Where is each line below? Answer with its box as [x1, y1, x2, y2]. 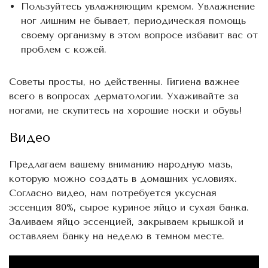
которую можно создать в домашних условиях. [9, 172, 237, 184]
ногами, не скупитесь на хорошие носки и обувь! [9, 104, 242, 116]
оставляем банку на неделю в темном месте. [9, 230, 224, 242]
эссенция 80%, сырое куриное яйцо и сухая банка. [9, 201, 249, 213]
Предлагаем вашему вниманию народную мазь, [9, 158, 233, 170]
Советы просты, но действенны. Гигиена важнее [9, 75, 239, 87]
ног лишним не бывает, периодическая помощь [21, 14, 246, 26]
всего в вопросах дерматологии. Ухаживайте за [9, 90, 239, 102]
